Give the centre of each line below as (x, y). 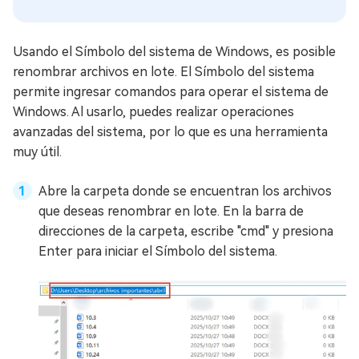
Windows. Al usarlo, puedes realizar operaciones (153, 112)
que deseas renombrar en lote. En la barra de (171, 211)
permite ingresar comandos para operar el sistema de (171, 92)
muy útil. (37, 152)
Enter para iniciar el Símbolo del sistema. (158, 251)
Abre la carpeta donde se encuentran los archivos (185, 191)
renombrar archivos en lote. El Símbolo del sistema (163, 72)
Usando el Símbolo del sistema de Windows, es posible (174, 52)
